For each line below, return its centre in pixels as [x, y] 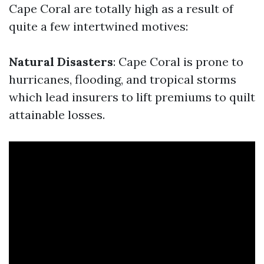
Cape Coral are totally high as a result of [121, 9]
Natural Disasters [61, 62]
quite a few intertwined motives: [98, 26]
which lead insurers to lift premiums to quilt [132, 97]
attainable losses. [57, 115]
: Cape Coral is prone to [178, 62]
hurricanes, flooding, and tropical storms [123, 79]
